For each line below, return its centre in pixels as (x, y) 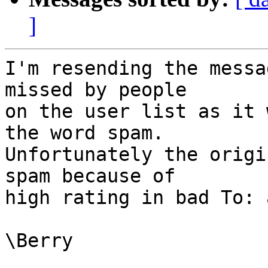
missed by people (96, 90)
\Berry (39, 241)
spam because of (90, 176)
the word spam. (84, 133)
